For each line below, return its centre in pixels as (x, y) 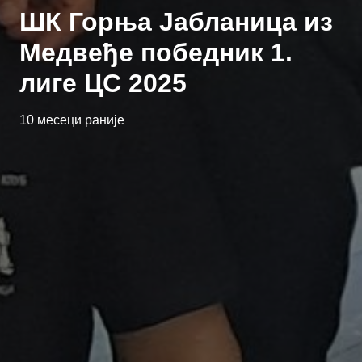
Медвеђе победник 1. (156, 53)
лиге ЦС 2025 (103, 83)
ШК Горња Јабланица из (176, 22)
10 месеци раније (72, 120)
